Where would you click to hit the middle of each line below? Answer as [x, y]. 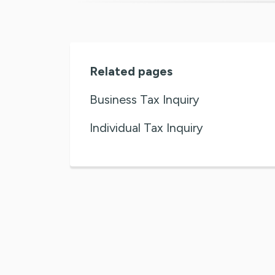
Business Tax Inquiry [145, 99]
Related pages [131, 71]
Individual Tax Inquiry [146, 127]
